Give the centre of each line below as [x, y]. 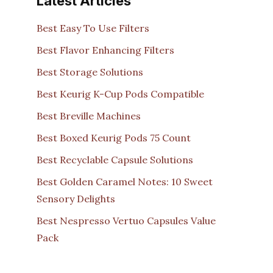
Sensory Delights [76, 198]
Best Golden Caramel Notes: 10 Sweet [125, 181]
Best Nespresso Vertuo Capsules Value [126, 220]
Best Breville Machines [89, 115]
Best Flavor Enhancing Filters [105, 50]
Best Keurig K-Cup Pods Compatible [120, 94]
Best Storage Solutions [90, 72]
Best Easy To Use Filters [93, 28]
